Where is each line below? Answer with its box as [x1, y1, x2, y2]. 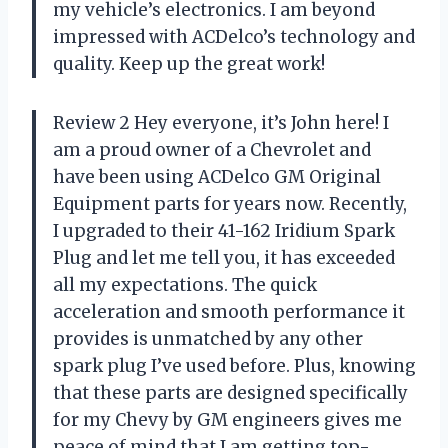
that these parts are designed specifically [53, 382, 408, 405]
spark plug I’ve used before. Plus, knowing [53, 355, 416, 378]
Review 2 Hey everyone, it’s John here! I [53, 112, 389, 135]
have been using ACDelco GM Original [53, 166, 381, 189]
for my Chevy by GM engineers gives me [53, 409, 402, 432]
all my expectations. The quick [53, 274, 317, 297]
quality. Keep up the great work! [53, 53, 325, 76]
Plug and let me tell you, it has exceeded [53, 247, 395, 270]
